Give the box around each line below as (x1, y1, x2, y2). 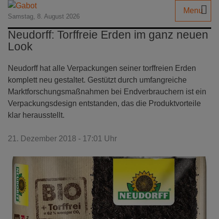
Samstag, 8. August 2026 (8, 13, 80, 20)
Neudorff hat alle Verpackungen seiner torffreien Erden (8, 64, 196, 72)
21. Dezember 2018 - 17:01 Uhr (8, 134, 117, 143)
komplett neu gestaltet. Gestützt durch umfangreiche (8, 76, 187, 84)
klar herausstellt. (8, 111, 65, 119)
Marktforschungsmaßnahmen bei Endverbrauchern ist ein (8, 88, 206, 96)
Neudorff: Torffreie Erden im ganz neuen (8, 28, 208, 41)
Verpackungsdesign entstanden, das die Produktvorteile (8, 99, 201, 108)
